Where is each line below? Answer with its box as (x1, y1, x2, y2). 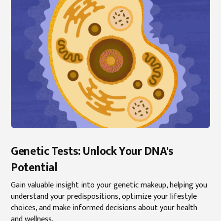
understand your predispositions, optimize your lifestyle (11, 190, 197, 203)
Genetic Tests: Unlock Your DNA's (11, 141, 174, 161)
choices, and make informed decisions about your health (11, 201, 198, 215)
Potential (11, 157, 58, 178)
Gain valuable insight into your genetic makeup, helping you (11, 179, 208, 192)
